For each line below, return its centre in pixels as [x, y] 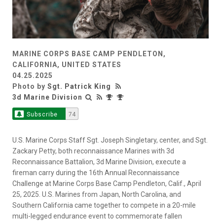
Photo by [30, 87]
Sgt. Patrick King [79, 87]
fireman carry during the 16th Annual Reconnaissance [96, 173]
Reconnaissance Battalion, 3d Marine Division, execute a [99, 162]
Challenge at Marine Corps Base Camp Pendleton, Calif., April [107, 184]
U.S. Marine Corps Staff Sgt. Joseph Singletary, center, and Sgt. [110, 140]
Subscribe [42, 115]
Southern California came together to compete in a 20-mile [104, 205]
